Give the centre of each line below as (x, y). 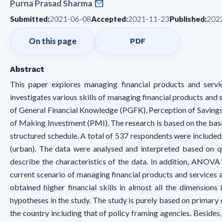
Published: (188, 19)
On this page (53, 41)
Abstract (27, 69)
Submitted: (30, 19)
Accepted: (110, 19)
